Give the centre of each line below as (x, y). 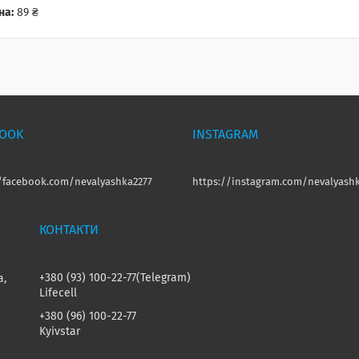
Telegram (164, 278)
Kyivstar (60, 332)
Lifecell (58, 294)
